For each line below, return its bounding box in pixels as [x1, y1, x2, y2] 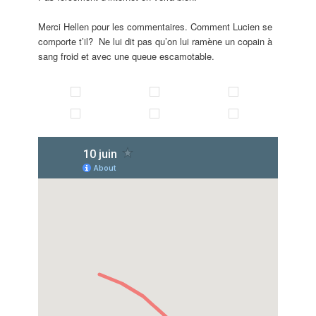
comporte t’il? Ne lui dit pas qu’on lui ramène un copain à [38, 34, 273, 48]
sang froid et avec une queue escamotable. [38, 49, 215, 63]
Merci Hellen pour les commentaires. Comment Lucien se [38, 19, 273, 33]
